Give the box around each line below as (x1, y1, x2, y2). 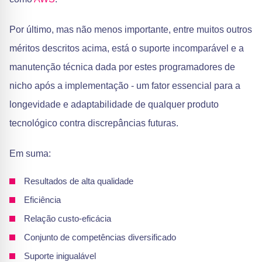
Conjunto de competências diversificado (24, 232, 176, 242)
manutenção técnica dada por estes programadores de (9, 62, 235, 72)
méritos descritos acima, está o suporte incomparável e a (9, 43, 244, 53)
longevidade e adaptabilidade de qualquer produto (9, 99, 219, 109)
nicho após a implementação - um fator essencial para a (9, 81, 240, 91)
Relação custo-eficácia (24, 213, 111, 223)
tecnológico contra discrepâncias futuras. (9, 118, 178, 128)
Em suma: (9, 149, 51, 158)
